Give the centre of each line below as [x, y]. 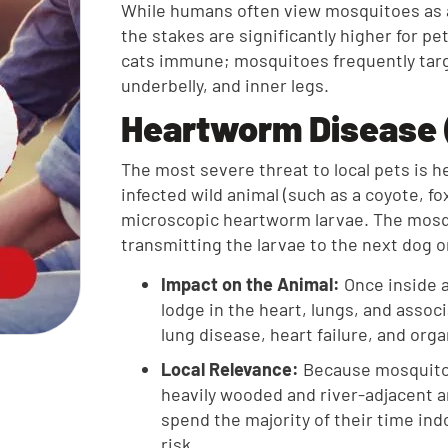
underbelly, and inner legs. [225, 85]
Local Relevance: [230, 369]
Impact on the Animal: [251, 284]
